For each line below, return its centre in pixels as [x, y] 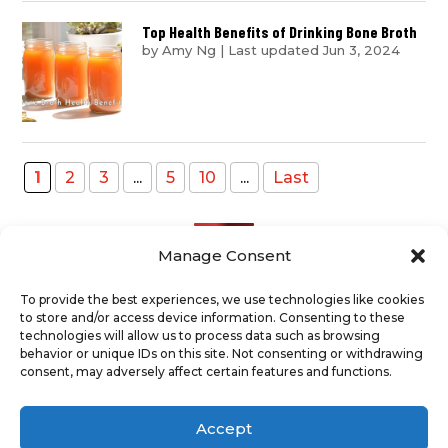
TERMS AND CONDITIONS [252, 379]
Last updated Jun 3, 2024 [314, 49]
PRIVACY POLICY [270, 409]
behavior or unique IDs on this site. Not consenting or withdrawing [221, 353]
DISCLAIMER [140, 409]
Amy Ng [189, 49]
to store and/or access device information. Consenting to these [212, 317]
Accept [224, 428]
